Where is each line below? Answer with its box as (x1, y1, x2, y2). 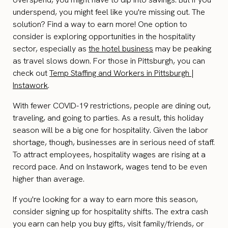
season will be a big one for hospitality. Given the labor (13, 125, 208, 136)
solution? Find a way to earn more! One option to (13, 19, 187, 30)
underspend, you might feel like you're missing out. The (13, 7, 205, 18)
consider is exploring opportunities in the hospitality (13, 31, 195, 42)
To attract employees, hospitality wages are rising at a (13, 149, 206, 160)
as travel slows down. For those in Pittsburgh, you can (13, 55, 205, 67)
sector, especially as (13, 43, 89, 54)
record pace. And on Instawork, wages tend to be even (13, 161, 207, 173)
